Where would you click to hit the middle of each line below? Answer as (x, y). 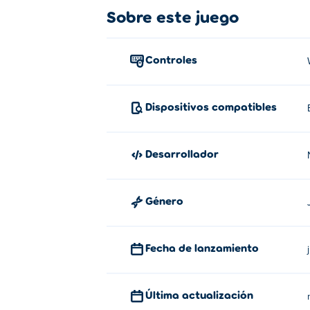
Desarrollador (185, 153)
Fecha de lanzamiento (204, 247)
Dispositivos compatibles (215, 106)
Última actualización (203, 294)
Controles (175, 59)
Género (168, 200)
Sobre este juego (173, 16)
